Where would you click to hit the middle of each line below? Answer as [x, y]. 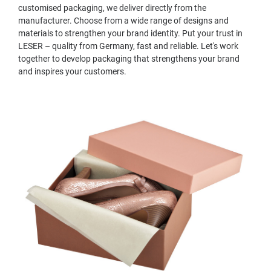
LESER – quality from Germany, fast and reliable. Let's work [128, 46]
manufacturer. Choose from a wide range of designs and [123, 21]
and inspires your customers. [72, 71]
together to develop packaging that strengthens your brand [129, 59]
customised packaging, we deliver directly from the [112, 8]
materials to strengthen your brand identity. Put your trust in [130, 33]
